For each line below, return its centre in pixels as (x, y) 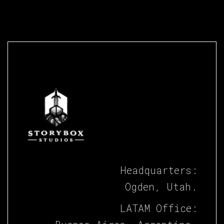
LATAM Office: (158, 208)
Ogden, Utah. (161, 186)
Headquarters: (158, 170)
